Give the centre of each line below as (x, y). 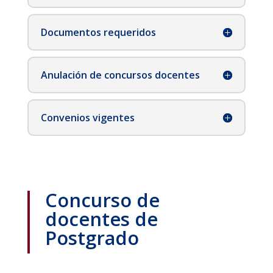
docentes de (101, 219)
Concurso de (102, 200)
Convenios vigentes (87, 118)
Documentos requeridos (98, 33)
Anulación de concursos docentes (120, 75)
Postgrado (92, 238)
